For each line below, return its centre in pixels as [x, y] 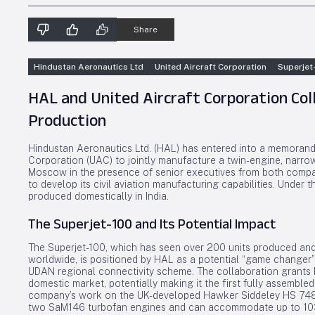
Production [67, 120]
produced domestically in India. [98, 196]
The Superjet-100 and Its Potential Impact [152, 224]
